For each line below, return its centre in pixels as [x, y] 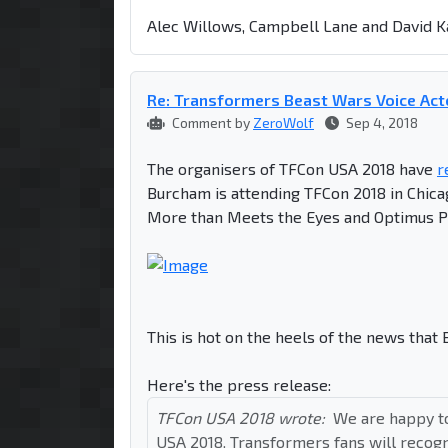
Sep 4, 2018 [380, 122]
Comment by [211, 122]
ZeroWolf [283, 122]
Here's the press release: [239, 384]
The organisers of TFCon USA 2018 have [292, 168]
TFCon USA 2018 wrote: [240, 417]
